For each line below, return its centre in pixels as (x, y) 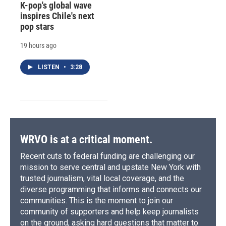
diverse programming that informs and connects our (111, 190)
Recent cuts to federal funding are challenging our (107, 156)
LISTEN (49, 67)
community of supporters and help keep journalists (109, 212)
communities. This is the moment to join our (97, 201)
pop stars (37, 27)
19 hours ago (38, 46)
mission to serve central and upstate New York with (110, 167)
